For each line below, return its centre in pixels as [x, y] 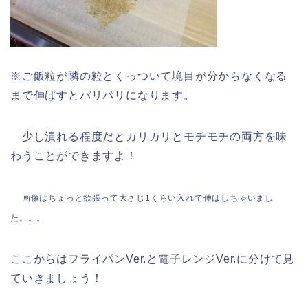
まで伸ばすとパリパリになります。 [103, 96]
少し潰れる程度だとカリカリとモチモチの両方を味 [149, 137]
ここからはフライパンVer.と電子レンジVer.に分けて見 [153, 259]
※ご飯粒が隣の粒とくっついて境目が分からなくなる [149, 76]
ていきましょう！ [57, 278]
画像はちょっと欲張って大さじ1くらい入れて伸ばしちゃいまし [148, 198]
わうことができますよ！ [74, 156]
